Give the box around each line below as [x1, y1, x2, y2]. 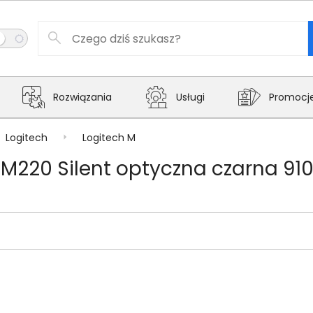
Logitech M [82, 130, 136, 145]
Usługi [176, 90, 205, 104]
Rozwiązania [53, 90, 112, 104]
